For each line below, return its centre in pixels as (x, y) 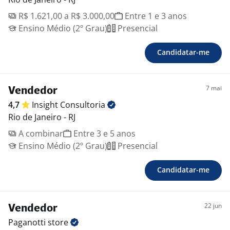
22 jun (213, 206)
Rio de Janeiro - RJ (42, 117)
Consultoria (84, 105)
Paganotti (28, 222)
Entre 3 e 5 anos (103, 133)
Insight (46, 105)
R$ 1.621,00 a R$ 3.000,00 (65, 16)
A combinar (40, 133)
